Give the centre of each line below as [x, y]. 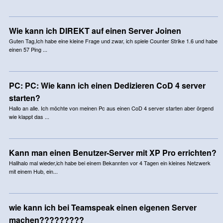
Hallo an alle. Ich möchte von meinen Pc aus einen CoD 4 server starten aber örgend [111, 108]
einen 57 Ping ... [28, 49]
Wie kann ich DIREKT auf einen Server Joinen [95, 30]
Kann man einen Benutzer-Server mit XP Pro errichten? [112, 152]
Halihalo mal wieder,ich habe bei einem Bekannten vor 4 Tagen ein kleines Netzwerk [110, 163]
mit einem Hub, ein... [33, 171]
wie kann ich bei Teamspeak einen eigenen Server [103, 207]
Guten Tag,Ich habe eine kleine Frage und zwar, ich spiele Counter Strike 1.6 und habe [113, 41]
